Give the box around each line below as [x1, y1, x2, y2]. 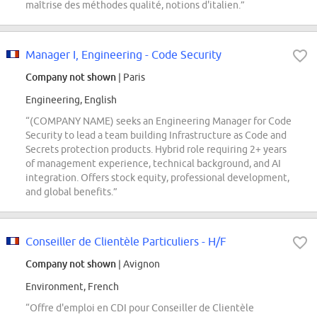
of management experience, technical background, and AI [25, 158, 281, 170]
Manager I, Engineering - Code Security [25, 48, 221, 62]
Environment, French [25, 281, 119, 293]
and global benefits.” [25, 186, 117, 198]
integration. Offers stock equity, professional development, [25, 172, 289, 184]
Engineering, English [25, 94, 117, 106]
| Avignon [116, 258, 160, 270]
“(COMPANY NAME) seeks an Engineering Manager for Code [25, 115, 292, 127]
